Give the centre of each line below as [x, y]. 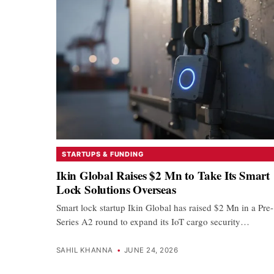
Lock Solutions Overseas [116, 190]
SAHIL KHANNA [85, 250]
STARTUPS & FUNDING [103, 154]
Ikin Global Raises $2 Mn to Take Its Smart [163, 176]
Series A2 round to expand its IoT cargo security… [153, 221]
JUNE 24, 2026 [151, 250]
